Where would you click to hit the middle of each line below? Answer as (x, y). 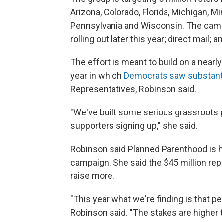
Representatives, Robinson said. (133, 89)
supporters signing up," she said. (134, 126)
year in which (97, 76)
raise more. (92, 176)
